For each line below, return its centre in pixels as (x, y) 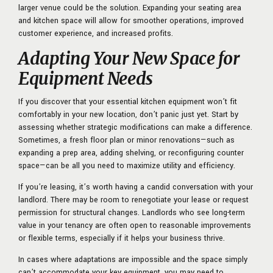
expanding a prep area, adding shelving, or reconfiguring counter (131, 153)
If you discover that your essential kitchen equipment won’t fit (128, 101)
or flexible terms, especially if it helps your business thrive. (122, 238)
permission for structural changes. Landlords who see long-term (132, 212)
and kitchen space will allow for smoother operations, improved (131, 20)
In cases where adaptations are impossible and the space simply (133, 259)
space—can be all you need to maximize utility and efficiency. (127, 165)
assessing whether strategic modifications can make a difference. (135, 127)
